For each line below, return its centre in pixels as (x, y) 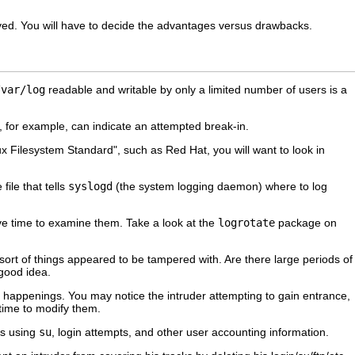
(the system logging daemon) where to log (220, 186)
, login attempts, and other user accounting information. (190, 332)
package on (306, 222)
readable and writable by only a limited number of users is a (196, 89)
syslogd (90, 186)
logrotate (246, 222)
